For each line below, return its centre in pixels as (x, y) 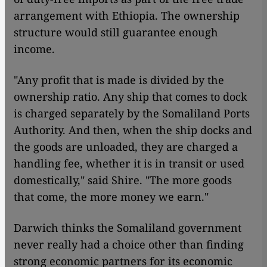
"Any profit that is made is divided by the (119, 80)
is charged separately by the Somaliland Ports (132, 113)
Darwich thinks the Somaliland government (128, 227)
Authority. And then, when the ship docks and (133, 130)
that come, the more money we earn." (111, 196)
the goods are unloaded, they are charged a (126, 146)
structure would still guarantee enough (116, 32)
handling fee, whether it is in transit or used (129, 163)
